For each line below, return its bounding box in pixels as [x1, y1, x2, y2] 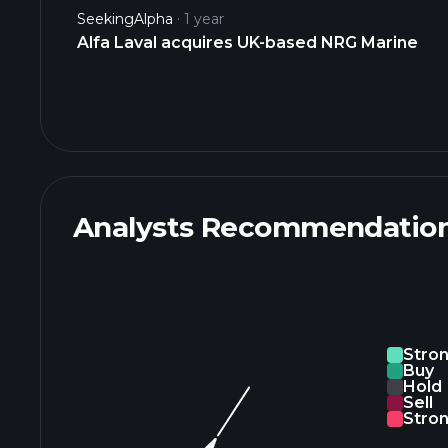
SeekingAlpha [77, 10, 173, 28]
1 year [184, 10, 224, 28]
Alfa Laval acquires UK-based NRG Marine [77, 33, 418, 52]
